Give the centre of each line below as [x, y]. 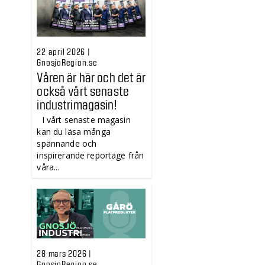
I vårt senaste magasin [84, 119]
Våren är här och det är [91, 77]
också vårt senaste [83, 90]
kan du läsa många [74, 131]
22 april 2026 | [64, 51]
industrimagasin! [77, 104]
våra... [48, 167]
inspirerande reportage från [91, 155]
